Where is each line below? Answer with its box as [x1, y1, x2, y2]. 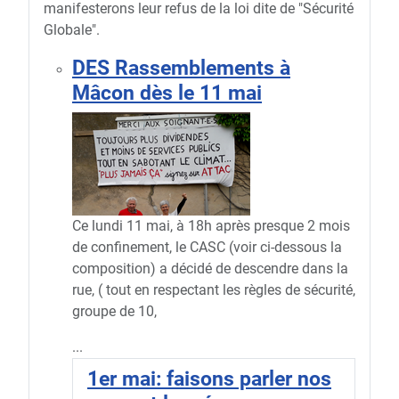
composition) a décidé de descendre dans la [72, 260, 348, 278]
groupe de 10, [72, 303, 157, 321]
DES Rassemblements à [72, 55, 290, 81]
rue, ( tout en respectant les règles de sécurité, [72, 281, 355, 299]
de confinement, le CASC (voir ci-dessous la [72, 239, 342, 256]
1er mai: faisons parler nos [87, 366, 331, 392]
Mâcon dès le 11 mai [72, 80, 262, 106]
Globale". [44, 21, 100, 39]
